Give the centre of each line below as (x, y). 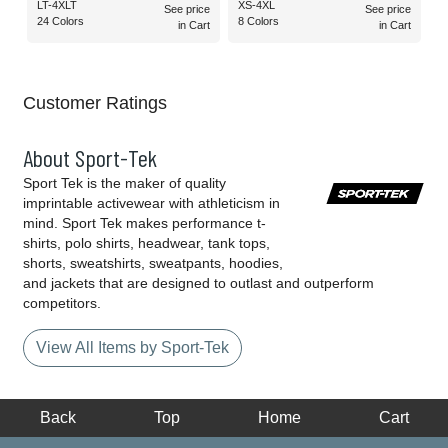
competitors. (62, 303)
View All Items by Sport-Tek (132, 348)
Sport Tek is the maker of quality (124, 183)
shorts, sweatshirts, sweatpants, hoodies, (153, 263)
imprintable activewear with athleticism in (151, 203)
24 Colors (60, 21)
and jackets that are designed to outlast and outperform (198, 283)
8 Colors (258, 21)
